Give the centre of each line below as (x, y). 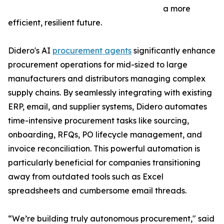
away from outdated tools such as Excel (86, 177)
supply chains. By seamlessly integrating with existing (110, 93)
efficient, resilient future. (55, 23)
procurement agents (92, 51)
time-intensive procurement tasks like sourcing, (98, 121)
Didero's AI (30, 51)
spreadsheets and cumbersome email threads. (97, 191)
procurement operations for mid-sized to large (98, 65)
